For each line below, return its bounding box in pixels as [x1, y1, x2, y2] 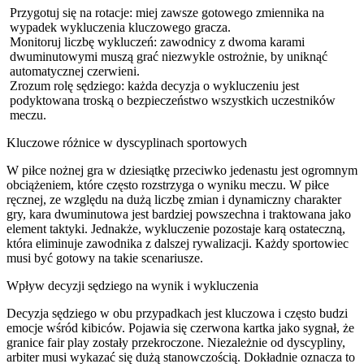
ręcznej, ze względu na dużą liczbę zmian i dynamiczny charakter [6, 192, 341, 206]
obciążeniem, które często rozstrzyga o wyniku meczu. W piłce [6, 177, 329, 192]
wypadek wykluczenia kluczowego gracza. [10, 19, 231, 34]
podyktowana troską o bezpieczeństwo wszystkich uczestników [10, 93, 336, 107]
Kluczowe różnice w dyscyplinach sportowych [6, 135, 247, 149]
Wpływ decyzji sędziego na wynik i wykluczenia [6, 278, 258, 292]
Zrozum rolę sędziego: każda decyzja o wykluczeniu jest [10, 78, 299, 93]
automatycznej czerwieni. [10, 63, 140, 78]
